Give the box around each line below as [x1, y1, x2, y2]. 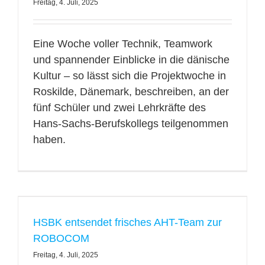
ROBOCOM [33, 232, 89, 244]
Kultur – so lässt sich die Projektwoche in [33, 70, 226, 82]
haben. [33, 134, 66, 146]
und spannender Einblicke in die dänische [33, 54, 230, 66]
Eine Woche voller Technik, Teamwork [33, 38, 212, 50]
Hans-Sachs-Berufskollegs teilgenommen [33, 118, 228, 130]
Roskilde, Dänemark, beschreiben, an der [33, 86, 229, 98]
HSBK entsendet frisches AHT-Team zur [33, 216, 222, 228]
